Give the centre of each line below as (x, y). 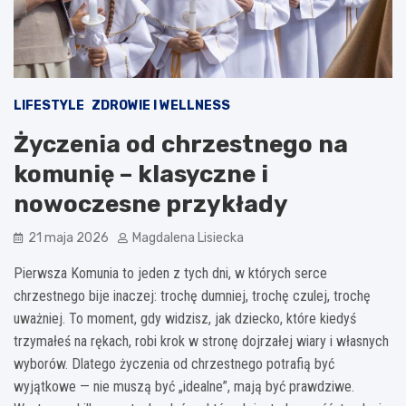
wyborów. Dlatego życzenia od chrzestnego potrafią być (174, 363)
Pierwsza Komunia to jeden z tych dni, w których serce (170, 273)
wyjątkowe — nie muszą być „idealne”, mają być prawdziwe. (184, 386)
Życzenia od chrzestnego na (181, 144)
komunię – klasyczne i (141, 174)
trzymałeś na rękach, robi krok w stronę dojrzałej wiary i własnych (201, 341)
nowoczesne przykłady (151, 204)
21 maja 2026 (68, 237)
